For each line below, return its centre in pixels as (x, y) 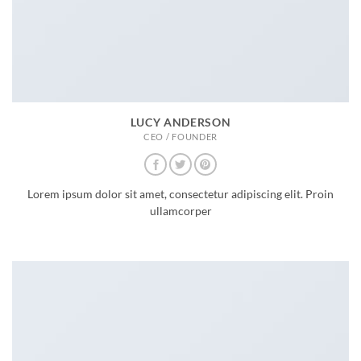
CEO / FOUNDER (180, 136)
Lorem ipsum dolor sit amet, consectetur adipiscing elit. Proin (180, 194)
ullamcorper (180, 211)
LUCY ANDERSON (180, 122)
